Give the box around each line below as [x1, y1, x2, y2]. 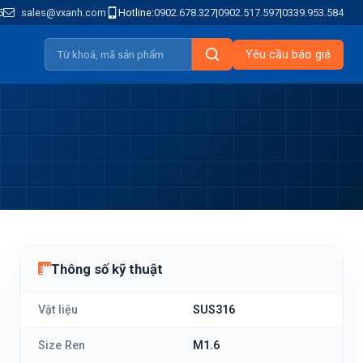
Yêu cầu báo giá [246, 47, 331, 62]
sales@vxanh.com [19, 6, 106, 19]
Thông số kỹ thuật [51, 261, 163, 277]
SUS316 [193, 303, 235, 317]
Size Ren [38, 339, 85, 352]
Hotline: [118, 6, 154, 19]
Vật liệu [38, 303, 78, 317]
